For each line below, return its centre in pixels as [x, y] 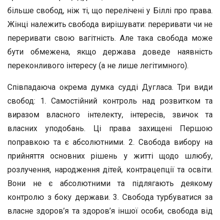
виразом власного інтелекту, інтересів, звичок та [110, 115]
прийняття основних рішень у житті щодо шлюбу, [110, 156]
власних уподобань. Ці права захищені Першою [110, 128]
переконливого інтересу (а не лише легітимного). [98, 66]
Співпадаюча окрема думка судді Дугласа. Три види [110, 87]
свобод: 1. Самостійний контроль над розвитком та [110, 101]
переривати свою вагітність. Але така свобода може [110, 38]
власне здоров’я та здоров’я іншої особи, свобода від [110, 211]
